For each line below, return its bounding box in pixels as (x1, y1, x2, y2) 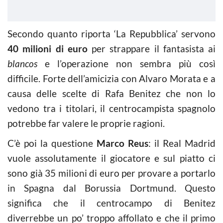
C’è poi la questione (7, 137, 97, 149)
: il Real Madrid (148, 137, 216, 149)
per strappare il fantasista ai (87, 43, 216, 54)
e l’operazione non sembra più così (45, 58, 216, 69)
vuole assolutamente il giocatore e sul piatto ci (7, 152, 216, 164)
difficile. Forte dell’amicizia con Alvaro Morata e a (7, 73, 216, 84)
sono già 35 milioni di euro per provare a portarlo (7, 167, 216, 179)
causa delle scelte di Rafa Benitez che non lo (7, 88, 216, 99)
